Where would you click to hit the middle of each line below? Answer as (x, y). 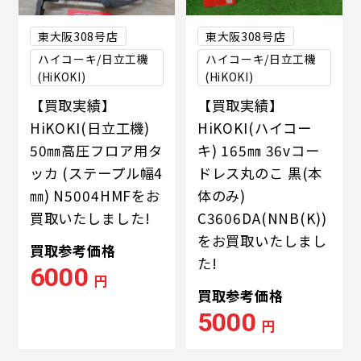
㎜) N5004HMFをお (95, 196)
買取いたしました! (90, 218)
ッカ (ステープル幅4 (96, 173)
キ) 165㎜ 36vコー (258, 151)
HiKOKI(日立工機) (90, 128)
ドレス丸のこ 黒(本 (260, 173)
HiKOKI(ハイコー (255, 128)
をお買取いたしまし (262, 241)
